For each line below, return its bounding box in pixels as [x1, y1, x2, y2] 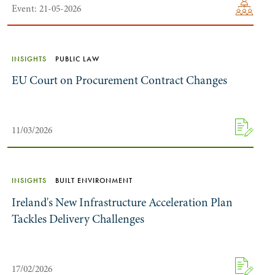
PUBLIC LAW [53, 54, 100, 63]
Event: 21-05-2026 [12, 2, 82, 15]
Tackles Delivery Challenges [12, 211, 145, 228]
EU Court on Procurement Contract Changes [12, 72, 228, 89]
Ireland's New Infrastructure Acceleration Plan [12, 195, 233, 211]
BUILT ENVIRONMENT [53, 176, 133, 185]
